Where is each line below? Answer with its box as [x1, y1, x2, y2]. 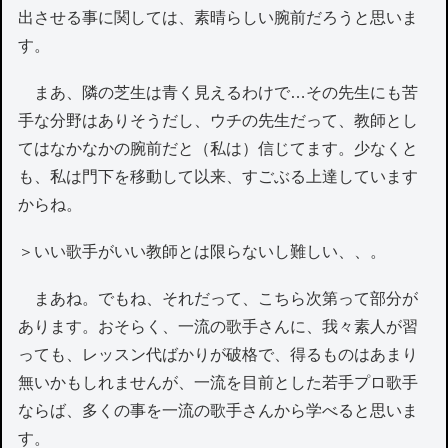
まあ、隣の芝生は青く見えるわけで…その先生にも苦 [18, 83, 419, 101]
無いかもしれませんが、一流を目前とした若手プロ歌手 [18, 374, 419, 392]
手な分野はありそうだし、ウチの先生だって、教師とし [18, 111, 419, 129]
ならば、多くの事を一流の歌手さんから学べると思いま [18, 402, 419, 420]
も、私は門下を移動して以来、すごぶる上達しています [18, 167, 419, 185]
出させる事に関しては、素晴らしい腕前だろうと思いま [18, 8, 419, 26]
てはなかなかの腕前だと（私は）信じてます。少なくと [18, 139, 419, 157]
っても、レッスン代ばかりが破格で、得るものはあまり [18, 346, 419, 364]
